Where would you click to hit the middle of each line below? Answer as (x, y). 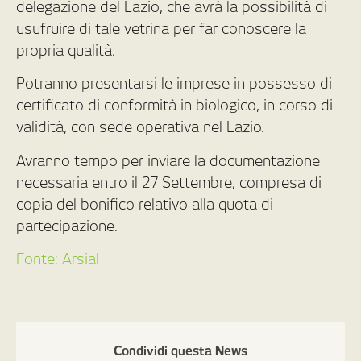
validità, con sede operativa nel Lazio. (140, 127)
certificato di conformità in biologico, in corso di (174, 106)
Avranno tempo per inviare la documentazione (168, 160)
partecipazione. (67, 226)
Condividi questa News (180, 352)
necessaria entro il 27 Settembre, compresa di (169, 182)
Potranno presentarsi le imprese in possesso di (174, 84)
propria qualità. (66, 50)
